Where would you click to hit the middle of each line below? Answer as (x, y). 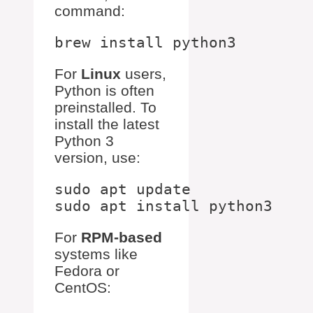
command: (90, 11)
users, (144, 74)
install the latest (107, 124)
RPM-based (122, 238)
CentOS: (83, 288)
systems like (96, 254)
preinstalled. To (105, 108)
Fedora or (87, 271)
